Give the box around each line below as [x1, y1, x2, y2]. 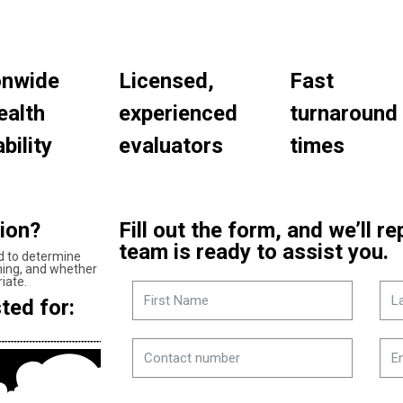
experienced [118, 101, 237, 126]
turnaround [289, 101, 398, 126]
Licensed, [118, 68, 214, 94]
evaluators [118, 133, 223, 158]
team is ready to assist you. [119, 239, 389, 264]
